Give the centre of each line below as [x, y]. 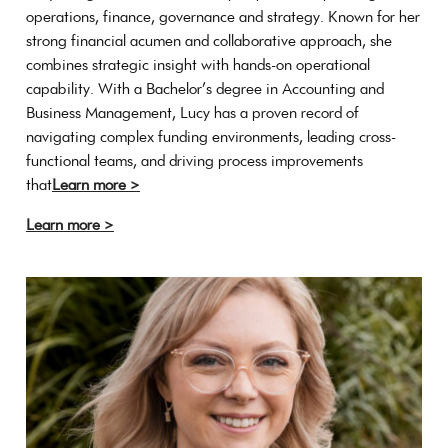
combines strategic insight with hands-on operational [198, 64]
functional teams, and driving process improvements [194, 160]
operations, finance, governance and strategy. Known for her [223, 16]
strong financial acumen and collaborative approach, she [209, 40]
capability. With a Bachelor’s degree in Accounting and [205, 88]
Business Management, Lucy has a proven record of [192, 112]
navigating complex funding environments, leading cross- [211, 136]
